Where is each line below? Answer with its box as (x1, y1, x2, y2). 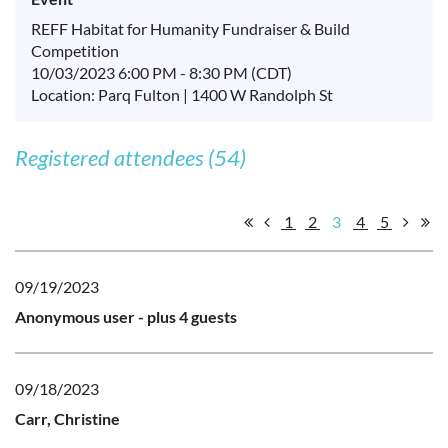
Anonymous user (15, 306, 135, 326)
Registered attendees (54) (15, 143, 246, 171)
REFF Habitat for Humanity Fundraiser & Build (31, 18, 350, 38)
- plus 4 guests (138, 306, 237, 326)
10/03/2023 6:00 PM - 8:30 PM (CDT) (31, 62, 292, 82)
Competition (31, 40, 119, 60)
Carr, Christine (15, 408, 120, 428)
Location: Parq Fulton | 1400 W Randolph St (31, 84, 333, 104)
